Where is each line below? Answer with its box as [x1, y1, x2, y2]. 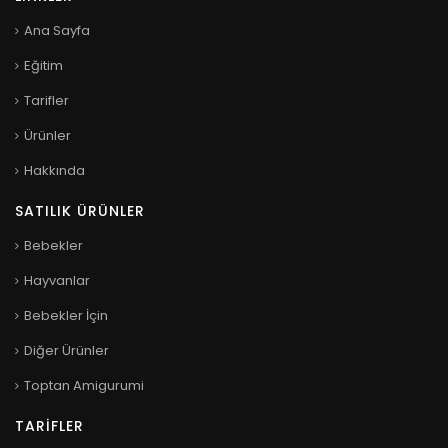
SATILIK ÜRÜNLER [15, 201, 145, 222]
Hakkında [24, 161, 85, 181]
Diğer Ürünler [24, 341, 109, 361]
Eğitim [24, 56, 63, 76]
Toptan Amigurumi [24, 376, 144, 396]
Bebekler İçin [24, 306, 108, 326]
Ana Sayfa [24, 21, 90, 41]
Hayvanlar [24, 271, 90, 291]
